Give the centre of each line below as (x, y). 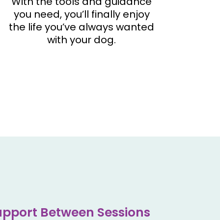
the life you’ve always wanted (82, 27)
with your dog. (82, 40)
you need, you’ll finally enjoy (82, 14)
